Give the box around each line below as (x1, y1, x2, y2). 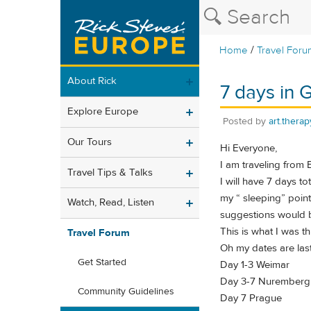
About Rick (67, 74, 117, 88)
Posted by (223, 115, 269, 128)
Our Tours (67, 135, 112, 149)
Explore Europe (67, 105, 138, 119)
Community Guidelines (78, 285, 174, 299)
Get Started (78, 256, 126, 269)
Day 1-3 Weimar (220, 258, 289, 272)
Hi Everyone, (220, 142, 277, 155)
